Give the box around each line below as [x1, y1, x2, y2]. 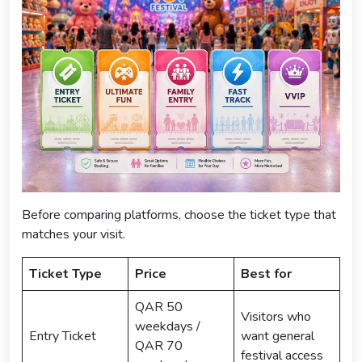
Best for [241, 264, 292, 283]
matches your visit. [22, 225, 125, 243]
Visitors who [241, 307, 311, 326]
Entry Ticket [29, 326, 96, 345]
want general [241, 326, 314, 345]
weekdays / [135, 317, 200, 335]
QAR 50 [135, 297, 183, 316]
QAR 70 [135, 336, 183, 355]
